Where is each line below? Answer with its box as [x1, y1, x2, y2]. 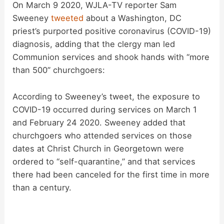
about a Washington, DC [83, 13, 182, 23]
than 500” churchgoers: [12, 65, 105, 75]
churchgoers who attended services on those [12, 130, 192, 140]
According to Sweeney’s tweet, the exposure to [12, 91, 200, 101]
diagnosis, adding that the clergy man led [12, 39, 175, 49]
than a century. [12, 182, 72, 192]
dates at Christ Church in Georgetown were [12, 143, 184, 153]
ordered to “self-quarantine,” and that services [12, 156, 196, 166]
